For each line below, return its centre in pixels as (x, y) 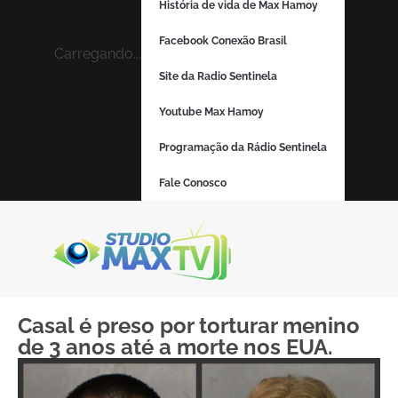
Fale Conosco (192, 183)
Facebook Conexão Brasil (223, 41)
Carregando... (97, 54)
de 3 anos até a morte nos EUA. (175, 347)
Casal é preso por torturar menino (189, 326)
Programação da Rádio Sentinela (243, 147)
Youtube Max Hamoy (211, 112)
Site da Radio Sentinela (218, 76)
